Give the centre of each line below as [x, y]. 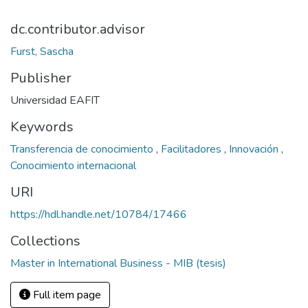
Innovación [255, 149]
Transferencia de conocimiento [83, 149]
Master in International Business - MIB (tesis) [118, 263]
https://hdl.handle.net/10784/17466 [99, 214]
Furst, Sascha [42, 52]
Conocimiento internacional [73, 166]
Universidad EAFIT [55, 100]
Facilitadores [192, 149]
